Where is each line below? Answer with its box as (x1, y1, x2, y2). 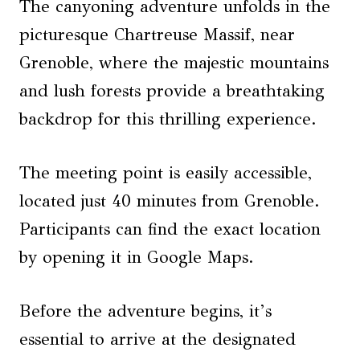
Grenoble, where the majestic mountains (19, 52, 329, 73)
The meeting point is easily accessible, (19, 162, 312, 183)
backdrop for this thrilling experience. (19, 108, 317, 129)
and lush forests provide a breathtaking (19, 80, 325, 101)
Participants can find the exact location (19, 219, 321, 239)
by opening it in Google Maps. (19, 247, 254, 268)
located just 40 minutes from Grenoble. (19, 190, 320, 211)
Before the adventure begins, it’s (19, 301, 272, 321)
